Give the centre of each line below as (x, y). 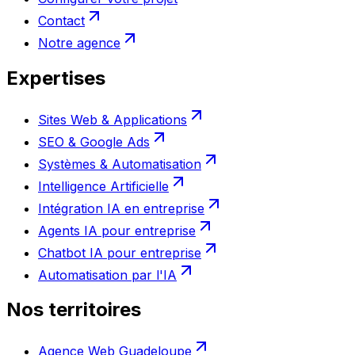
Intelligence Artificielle (103, 186)
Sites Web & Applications (113, 119)
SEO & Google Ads (94, 141)
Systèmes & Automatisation (120, 164)
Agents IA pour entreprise (117, 230)
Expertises (56, 78)
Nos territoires (74, 310)
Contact (61, 20)
